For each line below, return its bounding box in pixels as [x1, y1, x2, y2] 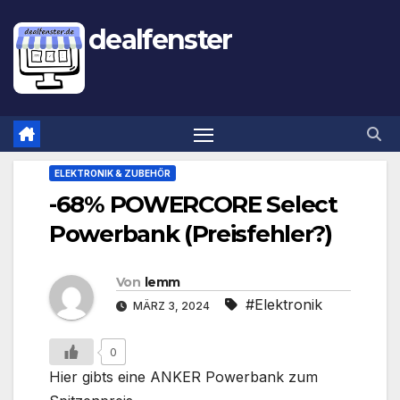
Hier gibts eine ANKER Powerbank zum [49, 368, 318, 387]
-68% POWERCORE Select [49, 190, 337, 220]
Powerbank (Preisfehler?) [49, 220, 332, 249]
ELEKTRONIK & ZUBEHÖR [54, 168, 171, 179]
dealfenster [88, 23, 232, 56]
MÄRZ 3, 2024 [130, 299, 212, 313]
